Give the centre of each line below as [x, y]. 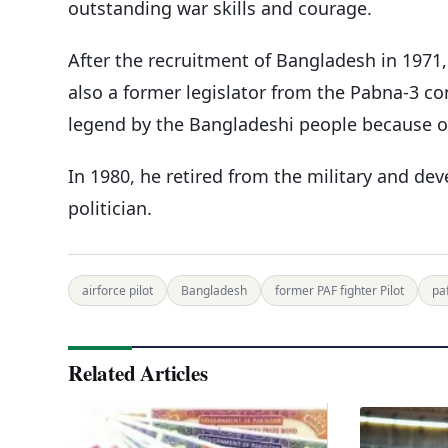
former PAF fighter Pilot [339, 290]
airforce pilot [117, 290]
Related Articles [138, 372]
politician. [110, 207]
